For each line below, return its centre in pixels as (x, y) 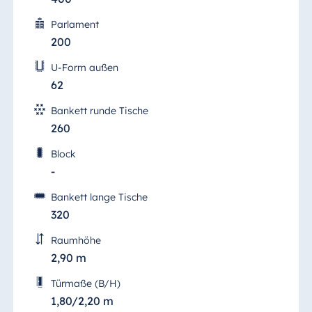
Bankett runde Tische (99, 111)
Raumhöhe (76, 241)
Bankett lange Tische (99, 197)
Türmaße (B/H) (85, 284)
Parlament (75, 25)
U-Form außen (84, 68)
